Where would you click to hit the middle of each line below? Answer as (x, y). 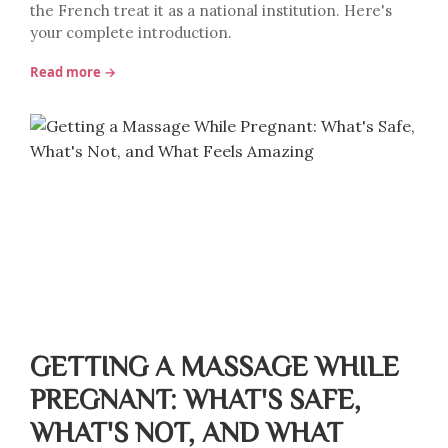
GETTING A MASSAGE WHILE (214, 365)
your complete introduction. (131, 32)
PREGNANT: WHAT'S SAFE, (195, 398)
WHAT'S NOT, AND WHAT (186, 431)
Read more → (73, 72)
